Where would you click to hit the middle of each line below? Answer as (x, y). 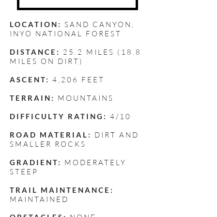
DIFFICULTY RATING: (58, 116)
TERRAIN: (32, 98)
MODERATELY (95, 163)
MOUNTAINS (84, 98)
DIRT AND (115, 135)
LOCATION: (37, 24)
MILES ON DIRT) (46, 62)
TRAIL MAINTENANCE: (62, 190)
